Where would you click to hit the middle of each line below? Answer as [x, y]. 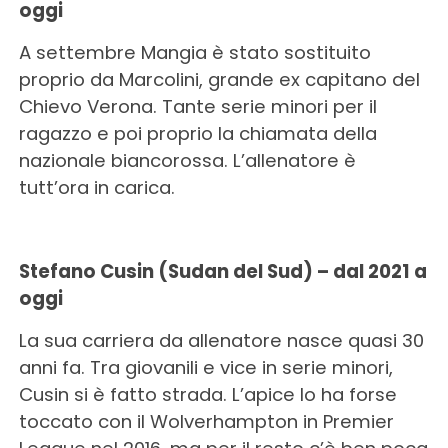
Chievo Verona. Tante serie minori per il [197, 106]
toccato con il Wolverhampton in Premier [206, 421]
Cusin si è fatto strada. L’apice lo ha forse [207, 394]
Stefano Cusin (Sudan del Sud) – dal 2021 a [222, 271]
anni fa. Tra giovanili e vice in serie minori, [205, 367]
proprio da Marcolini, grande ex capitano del [219, 79]
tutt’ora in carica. [96, 187]
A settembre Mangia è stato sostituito [194, 52]
